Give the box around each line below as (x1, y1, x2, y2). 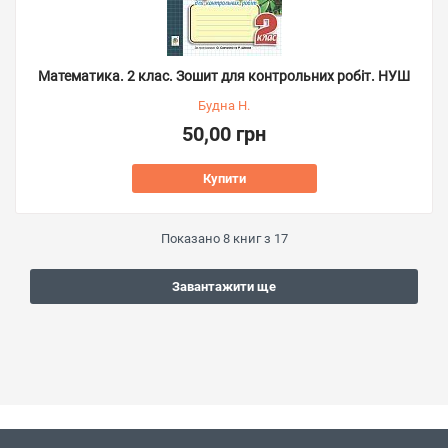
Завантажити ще (172, 279, 276, 294)
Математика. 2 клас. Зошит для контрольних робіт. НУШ (38, 68, 410, 84)
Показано (160, 231, 223, 246)
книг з (229, 231, 274, 246)
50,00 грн (182, 122, 266, 146)
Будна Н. (198, 98, 250, 113)
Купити (202, 171, 246, 186)
